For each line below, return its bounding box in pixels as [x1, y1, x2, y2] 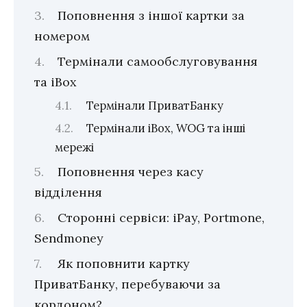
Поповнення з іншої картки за [57, 7, 245, 23]
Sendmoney [34, 230, 103, 247]
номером [34, 27, 90, 44]
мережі [55, 139, 94, 155]
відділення [34, 184, 102, 201]
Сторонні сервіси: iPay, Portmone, [57, 210, 265, 226]
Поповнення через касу [57, 164, 204, 180]
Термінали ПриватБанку [86, 97, 224, 113]
